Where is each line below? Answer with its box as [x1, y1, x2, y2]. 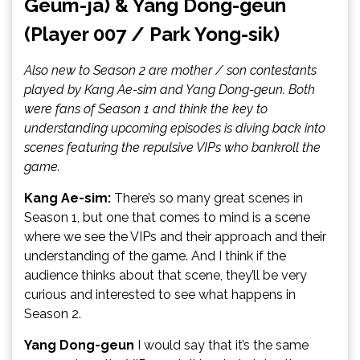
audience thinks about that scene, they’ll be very [24, 268, 307, 283]
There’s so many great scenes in [111, 190, 303, 206]
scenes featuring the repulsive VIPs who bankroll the [24, 140, 321, 155]
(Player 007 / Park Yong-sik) [24, 22, 280, 46]
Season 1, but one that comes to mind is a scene [24, 210, 310, 225]
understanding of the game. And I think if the [24, 248, 286, 264]
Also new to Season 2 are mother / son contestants [24, 63, 317, 78]
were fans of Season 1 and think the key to [24, 101, 268, 117]
